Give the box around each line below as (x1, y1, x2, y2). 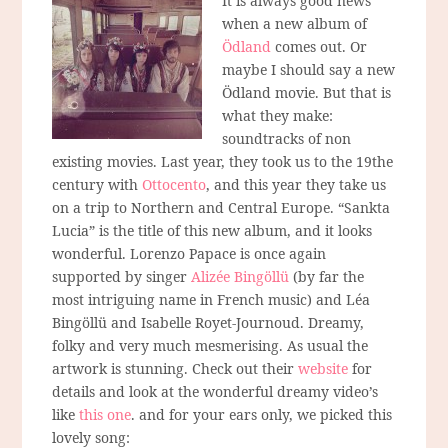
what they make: (222, 105, 334, 125)
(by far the (289, 266, 365, 286)
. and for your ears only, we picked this (131, 404, 393, 424)
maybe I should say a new (222, 59, 396, 79)
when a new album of (222, 13, 368, 33)
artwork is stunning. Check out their (52, 358, 299, 378)
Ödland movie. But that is (222, 82, 392, 102)
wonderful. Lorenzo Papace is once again (52, 243, 327, 263)
